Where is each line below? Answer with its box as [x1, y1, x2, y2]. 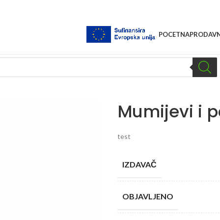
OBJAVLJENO [122, 192, 173, 201]
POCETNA [159, 30, 190, 38]
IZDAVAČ [122, 160, 157, 169]
